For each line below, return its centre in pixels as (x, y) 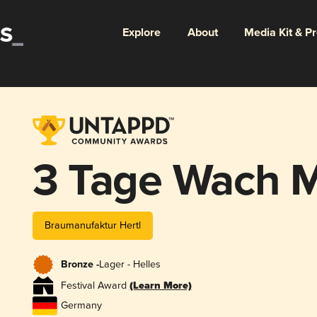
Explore (141, 33)
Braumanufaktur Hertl (92, 225)
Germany (81, 306)
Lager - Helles (129, 265)
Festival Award (95, 285)
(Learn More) (160, 286)
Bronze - (80, 265)
